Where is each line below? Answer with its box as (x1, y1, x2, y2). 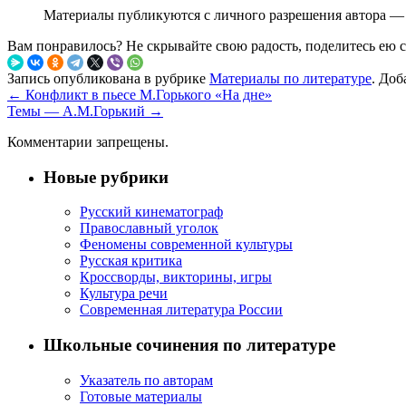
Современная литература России (80, 302, 283, 318)
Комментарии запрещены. (7, 133, 169, 150)
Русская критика (80, 253, 182, 269)
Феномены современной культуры (80, 237, 293, 253)
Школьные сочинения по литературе (43, 335, 335, 355)
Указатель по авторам (80, 372, 213, 388)
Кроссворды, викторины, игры (80, 269, 272, 285)
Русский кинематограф (80, 204, 223, 220)
